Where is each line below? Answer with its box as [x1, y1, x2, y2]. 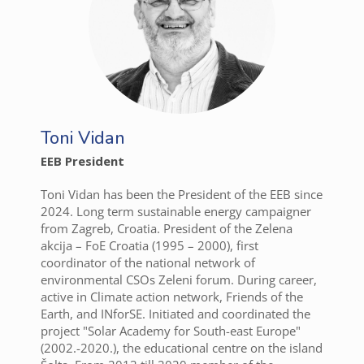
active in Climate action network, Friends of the [41, 288, 303, 305]
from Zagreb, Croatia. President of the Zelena [41, 220, 292, 237]
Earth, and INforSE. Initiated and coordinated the [41, 305, 310, 323]
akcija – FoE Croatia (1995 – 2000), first [41, 237, 258, 254]
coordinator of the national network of [41, 254, 255, 271]
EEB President [41, 153, 124, 170]
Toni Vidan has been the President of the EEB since [41, 186, 323, 203]
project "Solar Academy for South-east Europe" [41, 323, 301, 340]
